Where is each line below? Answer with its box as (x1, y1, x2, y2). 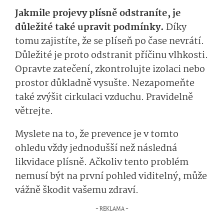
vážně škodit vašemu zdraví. (15, 183, 138, 198)
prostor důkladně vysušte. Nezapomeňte (15, 76, 194, 91)
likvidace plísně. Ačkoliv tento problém (15, 155, 188, 170)
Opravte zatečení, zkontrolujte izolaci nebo (15, 62, 205, 77)
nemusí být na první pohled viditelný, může (15, 169, 207, 184)
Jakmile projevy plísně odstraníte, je (15, 6, 181, 21)
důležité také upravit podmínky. (15, 20, 164, 35)
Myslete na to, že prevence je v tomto (15, 127, 178, 142)
